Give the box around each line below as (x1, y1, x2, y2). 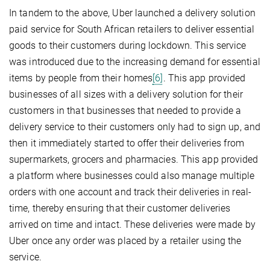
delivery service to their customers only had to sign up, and (9, 121, 261, 133)
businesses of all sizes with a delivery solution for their (9, 88, 243, 100)
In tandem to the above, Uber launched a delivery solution (9, 7, 256, 19)
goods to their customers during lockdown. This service (9, 39, 246, 51)
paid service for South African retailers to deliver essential (9, 23, 255, 35)
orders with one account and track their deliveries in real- (9, 186, 251, 198)
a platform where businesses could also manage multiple (9, 169, 255, 181)
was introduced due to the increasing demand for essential (9, 55, 260, 67)
